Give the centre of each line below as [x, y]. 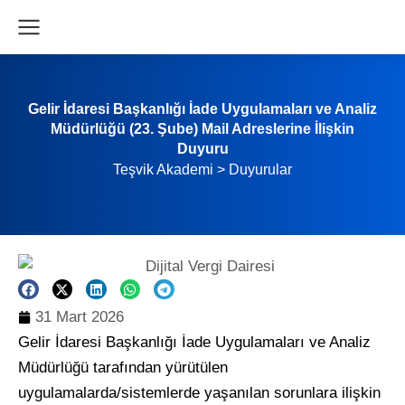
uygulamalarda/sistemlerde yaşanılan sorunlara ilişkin [199, 392]
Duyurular [260, 170]
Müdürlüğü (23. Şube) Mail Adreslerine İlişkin [202, 129]
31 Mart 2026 [80, 316]
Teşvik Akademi [163, 170]
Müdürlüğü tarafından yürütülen [123, 367]
